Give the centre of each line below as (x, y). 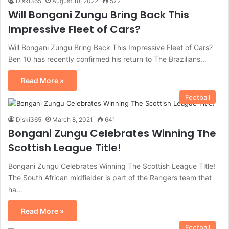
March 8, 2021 (73, 120)
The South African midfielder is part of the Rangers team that (110, 178)
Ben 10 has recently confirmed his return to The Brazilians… (107, 59)
